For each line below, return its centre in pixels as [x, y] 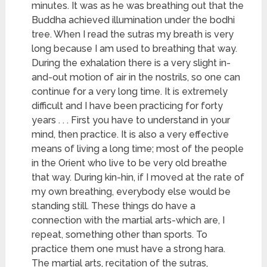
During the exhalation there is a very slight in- [131, 63]
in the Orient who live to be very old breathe [130, 163]
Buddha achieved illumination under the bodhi [133, 20]
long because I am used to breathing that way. [135, 49]
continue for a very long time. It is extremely [130, 92]
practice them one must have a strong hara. [129, 249]
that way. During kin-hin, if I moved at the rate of [138, 178]
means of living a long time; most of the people [138, 149]
